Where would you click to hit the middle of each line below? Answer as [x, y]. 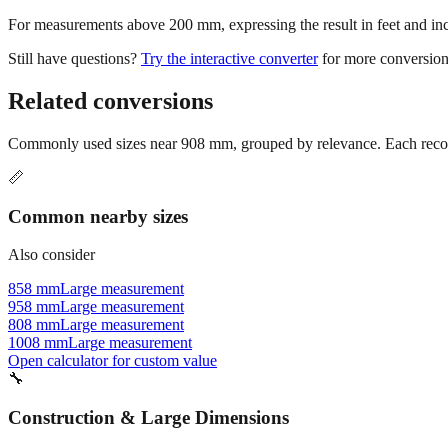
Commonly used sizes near [94, 143]
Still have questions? [72, 59]
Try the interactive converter [229, 59]
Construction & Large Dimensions [148, 418]
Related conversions [110, 101]
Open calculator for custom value [112, 361]
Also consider [51, 255]
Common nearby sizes [98, 216]
